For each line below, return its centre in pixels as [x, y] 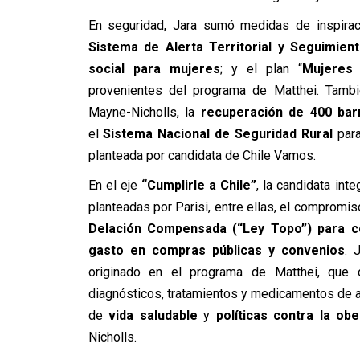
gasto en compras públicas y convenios [217, 250]
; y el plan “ [261, 68]
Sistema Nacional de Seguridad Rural [218, 133]
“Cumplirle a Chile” [199, 185]
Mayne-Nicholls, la [144, 112]
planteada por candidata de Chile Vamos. [202, 155]
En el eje [115, 185]
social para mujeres [154, 68]
